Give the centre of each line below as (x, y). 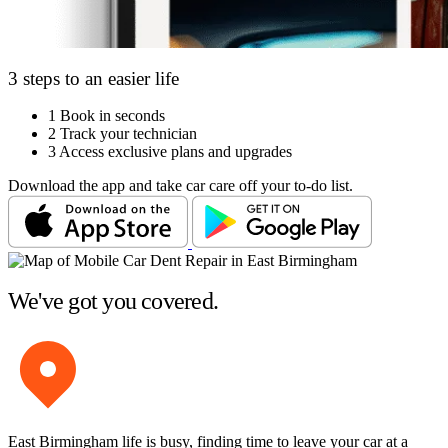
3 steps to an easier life (93, 79)
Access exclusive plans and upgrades (175, 152)
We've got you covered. (113, 300)
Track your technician (128, 134)
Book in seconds (112, 116)
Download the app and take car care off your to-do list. (180, 186)
